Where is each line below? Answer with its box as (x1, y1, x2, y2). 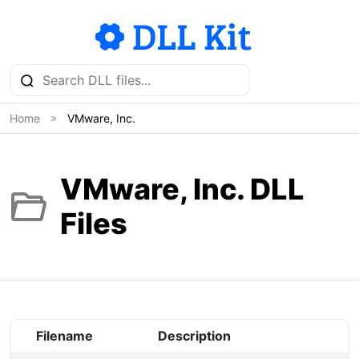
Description (158, 328, 231, 344)
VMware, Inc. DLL (60, 171, 305, 207)
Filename (36, 328, 93, 344)
